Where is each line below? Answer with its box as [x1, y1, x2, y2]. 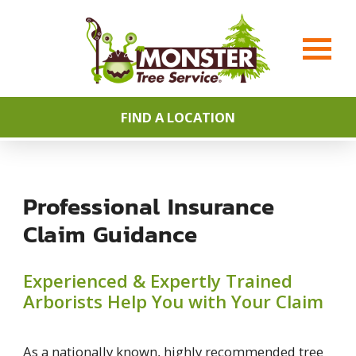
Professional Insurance [22, 187, 274, 225]
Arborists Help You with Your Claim [22, 288, 323, 313]
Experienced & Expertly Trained [22, 268, 292, 292]
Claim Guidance [22, 215, 197, 253]
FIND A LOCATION [121, 107, 235, 126]
